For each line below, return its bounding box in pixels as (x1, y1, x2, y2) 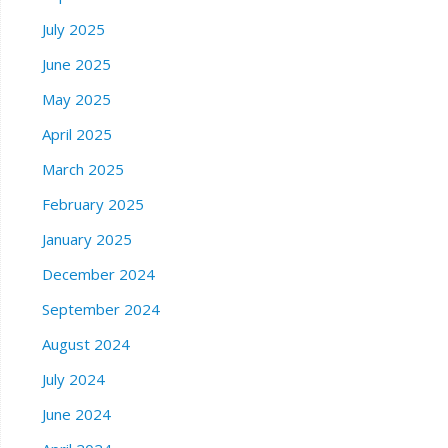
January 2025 (41, 229, 132, 250)
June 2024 (41, 404, 111, 425)
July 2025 (41, 19, 105, 40)
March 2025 (41, 159, 124, 180)
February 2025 (41, 194, 144, 215)
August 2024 (41, 334, 130, 355)
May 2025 (41, 89, 111, 110)
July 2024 (41, 369, 105, 390)
